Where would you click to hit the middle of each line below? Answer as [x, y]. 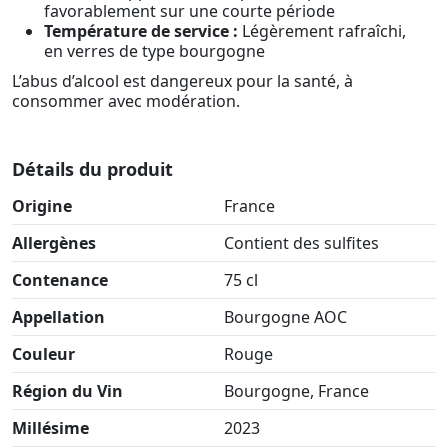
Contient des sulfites [301, 242]
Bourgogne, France [296, 390]
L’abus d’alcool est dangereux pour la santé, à [182, 80]
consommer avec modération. [126, 100]
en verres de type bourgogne [154, 51]
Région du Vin [67, 390]
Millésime [50, 427]
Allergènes [54, 242]
